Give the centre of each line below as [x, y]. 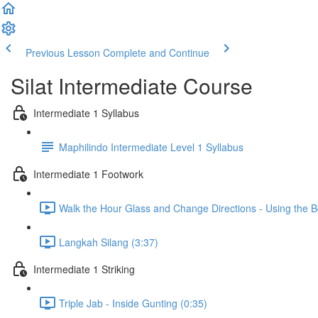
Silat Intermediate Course [132, 86]
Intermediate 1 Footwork [88, 174]
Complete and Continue [156, 53]
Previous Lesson [63, 53]
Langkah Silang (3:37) [109, 242]
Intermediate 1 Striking [84, 269]
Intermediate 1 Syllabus [86, 113]
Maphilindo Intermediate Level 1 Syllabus [151, 147]
